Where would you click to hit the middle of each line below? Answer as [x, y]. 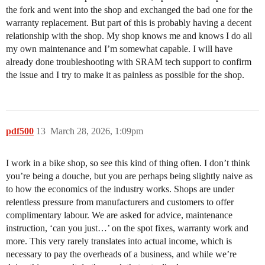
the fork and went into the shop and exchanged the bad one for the [129, 9]
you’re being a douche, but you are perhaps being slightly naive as [129, 176]
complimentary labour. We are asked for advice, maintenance [119, 215]
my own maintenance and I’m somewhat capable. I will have [119, 49]
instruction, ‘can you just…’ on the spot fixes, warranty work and [127, 228]
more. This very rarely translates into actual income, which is [119, 241]
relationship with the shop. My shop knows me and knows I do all [129, 35]
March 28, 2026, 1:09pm [97, 131]
